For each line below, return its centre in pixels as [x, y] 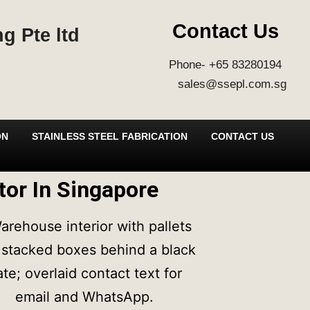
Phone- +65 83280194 [226, 65]
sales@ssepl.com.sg [226, 84]
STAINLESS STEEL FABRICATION [110, 136]
